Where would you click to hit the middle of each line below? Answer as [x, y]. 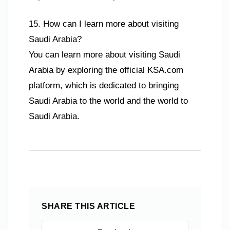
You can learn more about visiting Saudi [104, 55]
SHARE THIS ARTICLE [88, 206]
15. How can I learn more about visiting [104, 24]
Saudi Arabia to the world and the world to [108, 101]
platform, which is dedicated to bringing [104, 86]
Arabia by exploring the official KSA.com [106, 70]
